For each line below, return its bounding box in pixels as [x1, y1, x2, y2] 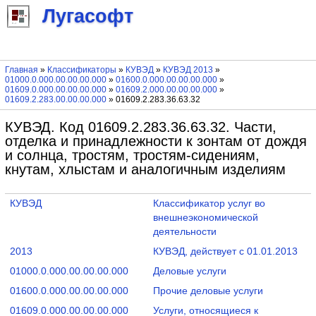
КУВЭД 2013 [162, 65, 213, 75]
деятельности [152, 226, 217, 237]
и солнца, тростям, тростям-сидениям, [4, 147, 260, 163]
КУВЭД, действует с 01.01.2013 [152, 245, 298, 257]
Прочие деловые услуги [152, 285, 263, 296]
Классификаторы [47, 65, 116, 75]
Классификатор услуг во [152, 197, 265, 209]
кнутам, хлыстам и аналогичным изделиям [4, 161, 286, 177]
